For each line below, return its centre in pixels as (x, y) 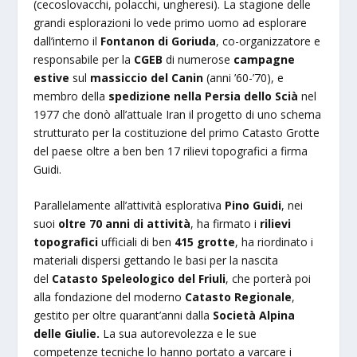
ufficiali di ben (137, 242)
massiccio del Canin (147, 77)
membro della (71, 96)
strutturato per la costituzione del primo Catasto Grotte (177, 132)
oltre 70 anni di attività (125, 224)
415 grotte (205, 242)
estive (52, 77)
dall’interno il (67, 41)
